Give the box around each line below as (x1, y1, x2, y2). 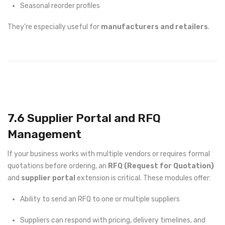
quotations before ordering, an (8, 161, 108, 170)
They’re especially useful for (8, 23, 101, 32)
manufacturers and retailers (101, 23, 208, 32)
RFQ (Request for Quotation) (108, 161, 214, 170)
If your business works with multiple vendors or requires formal (8, 149, 210, 158)
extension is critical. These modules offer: (75, 173, 211, 182)
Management (8, 127, 81, 142)
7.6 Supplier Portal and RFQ (8, 111, 161, 126)
